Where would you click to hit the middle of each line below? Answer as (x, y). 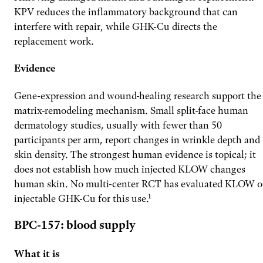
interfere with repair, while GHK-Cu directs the (116, 26)
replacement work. (54, 41)
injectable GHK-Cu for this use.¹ (83, 198)
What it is (37, 253)
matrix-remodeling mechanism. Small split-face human (131, 110)
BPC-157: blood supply (75, 225)
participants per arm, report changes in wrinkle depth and (137, 139)
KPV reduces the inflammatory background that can (126, 12)
